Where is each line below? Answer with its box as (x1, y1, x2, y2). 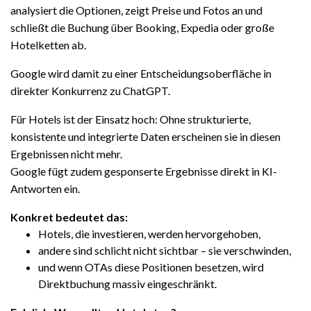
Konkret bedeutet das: (10, 210, 128, 224)
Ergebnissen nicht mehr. (10, 147, 122, 160)
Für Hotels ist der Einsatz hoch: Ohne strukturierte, (10, 112, 251, 126)
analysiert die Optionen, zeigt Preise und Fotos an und (10, 3, 262, 17)
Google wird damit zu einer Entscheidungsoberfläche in (10, 67, 271, 80)
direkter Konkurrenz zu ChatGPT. (10, 84, 170, 97)
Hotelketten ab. (10, 38, 86, 51)
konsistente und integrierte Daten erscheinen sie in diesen (10, 130, 280, 143)
